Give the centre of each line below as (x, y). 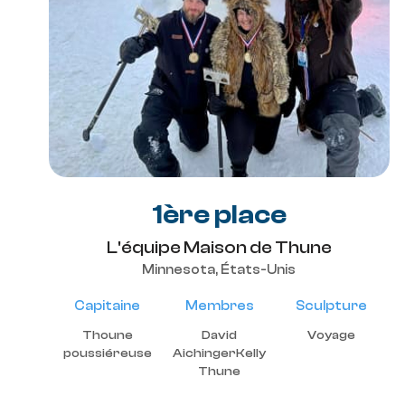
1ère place (219, 215)
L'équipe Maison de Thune (219, 247)
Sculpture (331, 306)
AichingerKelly (219, 353)
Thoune (107, 335)
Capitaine (107, 306)
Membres (219, 306)
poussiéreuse (107, 353)
